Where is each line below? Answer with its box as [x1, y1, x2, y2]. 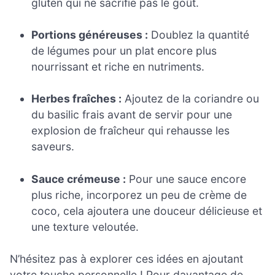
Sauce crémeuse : [31, 172, 126, 185]
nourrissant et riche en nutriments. [31, 60, 205, 74]
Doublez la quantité [148, 28, 250, 42]
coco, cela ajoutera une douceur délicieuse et [31, 204, 263, 217]
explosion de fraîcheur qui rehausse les [31, 124, 230, 137]
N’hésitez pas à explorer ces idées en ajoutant [10, 252, 243, 266]
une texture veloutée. [31, 220, 139, 233]
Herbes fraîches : [31, 92, 122, 106]
